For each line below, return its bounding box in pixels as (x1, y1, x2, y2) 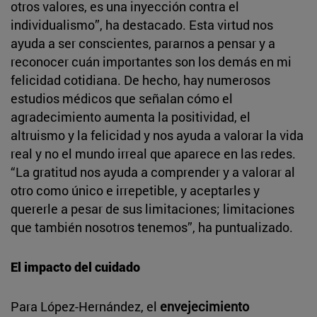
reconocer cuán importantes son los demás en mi (11, 52, 292, 70)
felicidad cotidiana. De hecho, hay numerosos (11, 71, 270, 88)
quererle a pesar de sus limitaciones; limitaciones (11, 200, 294, 217)
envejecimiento (160, 297, 249, 315)
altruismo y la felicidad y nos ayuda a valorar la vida (11, 126, 304, 144)
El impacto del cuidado (11, 258, 140, 275)
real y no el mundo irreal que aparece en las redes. (11, 144, 296, 162)
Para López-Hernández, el (11, 297, 160, 315)
